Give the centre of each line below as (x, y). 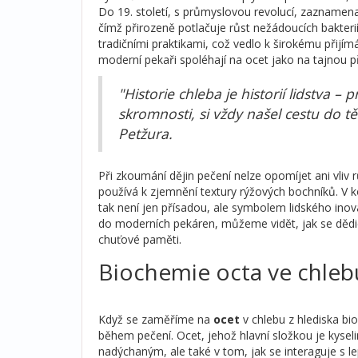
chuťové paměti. (140, 239)
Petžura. (145, 133)
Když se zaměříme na (156, 319)
